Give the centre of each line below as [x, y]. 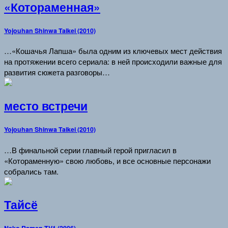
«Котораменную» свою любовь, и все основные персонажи [107, 160]
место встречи [46, 106]
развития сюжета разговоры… [57, 72]
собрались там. [31, 171]
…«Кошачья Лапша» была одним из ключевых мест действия [113, 51]
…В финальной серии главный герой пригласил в [90, 150]
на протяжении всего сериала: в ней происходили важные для [113, 62]
